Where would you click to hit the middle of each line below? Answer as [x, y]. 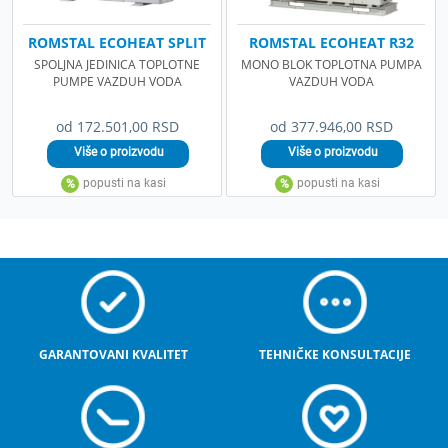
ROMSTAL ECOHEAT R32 [331, 42]
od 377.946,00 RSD [331, 126]
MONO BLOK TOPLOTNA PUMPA [331, 64]
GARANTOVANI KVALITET [113, 354]
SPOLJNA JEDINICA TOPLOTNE [117, 64]
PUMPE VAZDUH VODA [117, 81]
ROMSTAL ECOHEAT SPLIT [117, 42]
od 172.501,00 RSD [117, 126]
